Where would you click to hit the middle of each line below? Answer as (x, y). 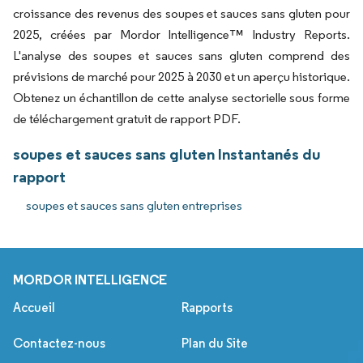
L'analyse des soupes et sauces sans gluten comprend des (181, 56)
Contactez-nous (59, 344)
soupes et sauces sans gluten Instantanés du (167, 154)
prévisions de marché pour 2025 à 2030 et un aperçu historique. (181, 77)
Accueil (34, 308)
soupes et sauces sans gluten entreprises (134, 206)
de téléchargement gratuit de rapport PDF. (127, 119)
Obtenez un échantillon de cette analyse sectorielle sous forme (181, 98)
